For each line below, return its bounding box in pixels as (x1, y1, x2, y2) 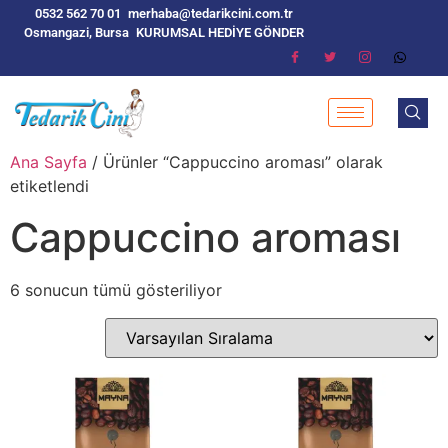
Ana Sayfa (10, 151, 87, 172)
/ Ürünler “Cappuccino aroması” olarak (87, 151, 383, 172)
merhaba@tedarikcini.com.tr (127, 6, 293, 21)
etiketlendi (10, 175, 89, 196)
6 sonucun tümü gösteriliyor (10, 279, 222, 300)
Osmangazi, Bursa (23, 25, 129, 40)
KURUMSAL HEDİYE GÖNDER (135, 25, 304, 40)
